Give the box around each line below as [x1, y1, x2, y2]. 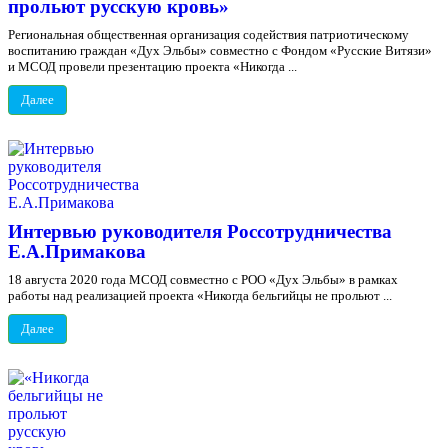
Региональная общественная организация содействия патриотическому [8, 27, 409, 42]
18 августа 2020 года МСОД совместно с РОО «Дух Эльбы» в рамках [8, 272, 398, 287]
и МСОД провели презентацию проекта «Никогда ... [8, 59, 297, 74]
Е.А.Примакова [8, 241, 146, 262]
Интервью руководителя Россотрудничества [8, 221, 392, 242]
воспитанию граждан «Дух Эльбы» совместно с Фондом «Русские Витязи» [8, 43, 432, 58]
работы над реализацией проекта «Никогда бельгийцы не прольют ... [8, 288, 392, 303]
